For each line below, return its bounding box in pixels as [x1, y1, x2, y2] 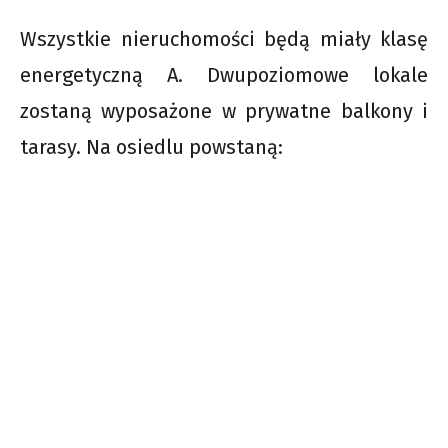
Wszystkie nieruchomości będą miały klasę [20, 27, 428, 52]
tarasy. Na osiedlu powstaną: [20, 135, 283, 160]
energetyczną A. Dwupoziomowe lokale [20, 63, 428, 88]
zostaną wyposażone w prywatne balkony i [20, 99, 428, 124]
